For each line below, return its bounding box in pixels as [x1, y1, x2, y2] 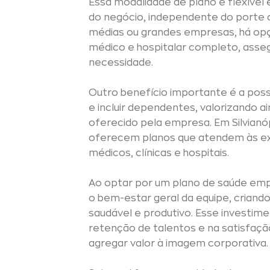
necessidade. [89, 58, 153, 67]
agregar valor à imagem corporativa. [89, 239, 268, 248]
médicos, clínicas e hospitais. [89, 148, 229, 158]
